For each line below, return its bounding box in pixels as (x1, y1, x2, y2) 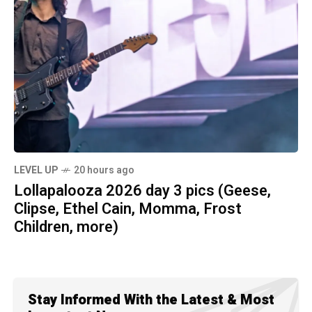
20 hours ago (74, 163, 134, 178)
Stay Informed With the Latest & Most (28, 290, 274, 311)
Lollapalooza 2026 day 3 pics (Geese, (14, 180, 271, 203)
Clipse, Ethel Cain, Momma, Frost (14, 198, 242, 221)
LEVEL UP (14, 163, 58, 178)
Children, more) (14, 216, 118, 239)
